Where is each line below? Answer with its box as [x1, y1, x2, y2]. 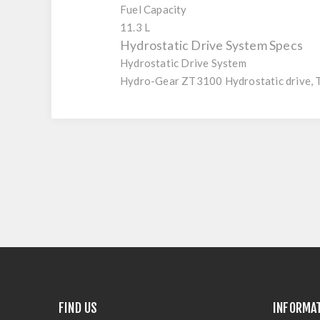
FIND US [59, 300, 98, 316]
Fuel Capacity [120, 3, 187, 16]
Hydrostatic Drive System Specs [120, 38, 303, 54]
